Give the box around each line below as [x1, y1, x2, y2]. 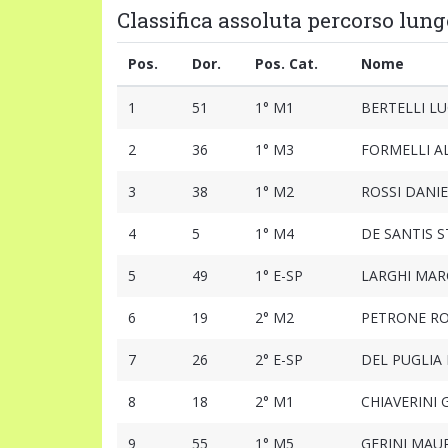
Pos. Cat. [254, 54, 318, 74]
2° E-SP [254, 350, 303, 370]
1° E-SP [254, 266, 303, 286]
